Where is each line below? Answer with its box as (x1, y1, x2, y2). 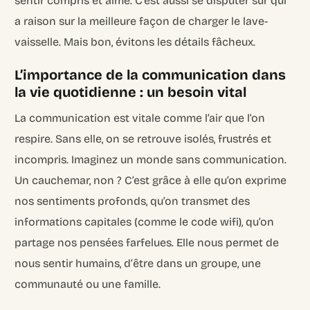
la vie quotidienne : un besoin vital (15, 83, 247, 100)
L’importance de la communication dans (15, 66, 286, 83)
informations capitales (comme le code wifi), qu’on (15, 215, 275, 228)
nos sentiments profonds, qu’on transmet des (15, 194, 250, 208)
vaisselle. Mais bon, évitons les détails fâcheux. (15, 35, 256, 48)
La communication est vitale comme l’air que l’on (15, 111, 266, 125)
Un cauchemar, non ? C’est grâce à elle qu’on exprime (15, 173, 287, 187)
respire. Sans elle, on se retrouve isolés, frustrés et (15, 131, 272, 145)
